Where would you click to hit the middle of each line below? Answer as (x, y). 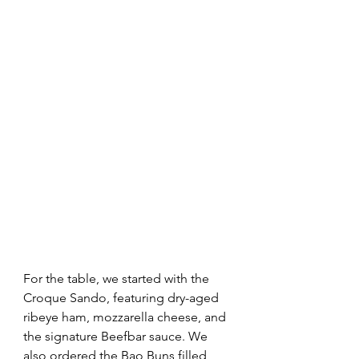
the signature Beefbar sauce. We (117, 337)
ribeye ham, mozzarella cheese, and (126, 317)
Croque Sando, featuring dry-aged (123, 298)
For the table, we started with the (118, 279)
